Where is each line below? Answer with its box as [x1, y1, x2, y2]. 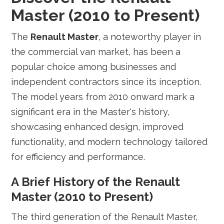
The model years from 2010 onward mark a [11, 91, 195, 102]
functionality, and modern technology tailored [11, 136, 208, 147]
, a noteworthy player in [98, 31, 201, 42]
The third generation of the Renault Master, [11, 211, 198, 222]
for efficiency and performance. [11, 151, 145, 162]
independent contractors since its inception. [11, 76, 201, 87]
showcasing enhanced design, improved [11, 121, 184, 132]
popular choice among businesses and [11, 61, 176, 72]
